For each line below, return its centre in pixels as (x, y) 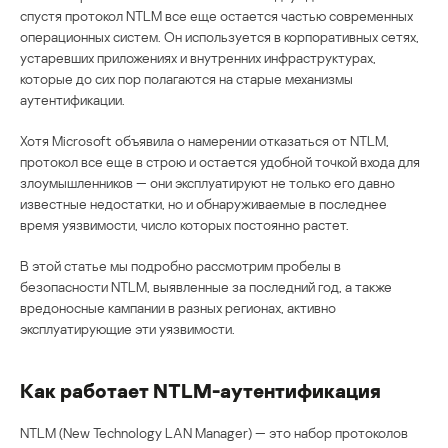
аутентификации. (72, 99)
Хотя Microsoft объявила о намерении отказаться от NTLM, (204, 140)
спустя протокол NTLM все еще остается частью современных (216, 15)
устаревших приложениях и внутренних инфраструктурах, (198, 57)
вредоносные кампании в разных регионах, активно (178, 307)
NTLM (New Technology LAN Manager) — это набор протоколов (214, 432)
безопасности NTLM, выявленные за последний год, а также (206, 286)
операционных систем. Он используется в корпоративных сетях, (219, 36)
